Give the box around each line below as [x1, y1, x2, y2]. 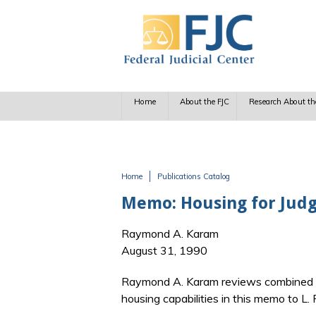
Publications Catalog [157, 171, 230, 181]
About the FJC [180, 97, 230, 107]
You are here [121, 182, 206, 200]
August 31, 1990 [121, 243, 207, 258]
